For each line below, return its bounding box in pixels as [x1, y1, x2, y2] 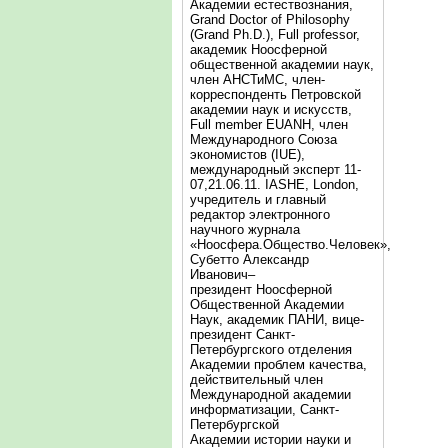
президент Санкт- [190, 327, 295, 342]
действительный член [190, 372, 323, 387]
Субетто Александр [190, 252, 309, 267]
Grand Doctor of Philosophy [190, 12, 350, 27]
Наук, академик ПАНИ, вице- [190, 312, 364, 327]
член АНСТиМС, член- [190, 72, 325, 87]
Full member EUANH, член [190, 117, 348, 132]
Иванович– [190, 267, 255, 282]
